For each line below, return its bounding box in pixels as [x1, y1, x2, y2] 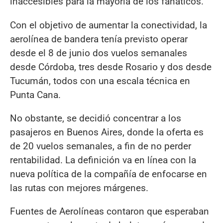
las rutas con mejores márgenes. [10, 182, 148, 194]
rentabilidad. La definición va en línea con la [10, 154, 196, 166]
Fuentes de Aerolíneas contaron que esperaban [10, 205, 209, 217]
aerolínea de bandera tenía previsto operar [10, 33, 188, 45]
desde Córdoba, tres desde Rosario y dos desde [10, 61, 212, 73]
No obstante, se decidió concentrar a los [10, 112, 181, 124]
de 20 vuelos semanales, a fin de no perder [10, 140, 191, 152]
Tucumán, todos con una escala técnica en [10, 75, 190, 87]
